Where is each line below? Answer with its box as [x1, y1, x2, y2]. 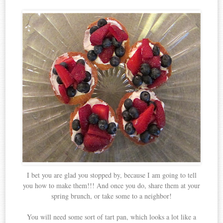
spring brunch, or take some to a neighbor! [51, 191, 172, 201]
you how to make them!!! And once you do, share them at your [23, 181, 200, 191]
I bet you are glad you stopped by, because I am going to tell [26, 170, 197, 180]
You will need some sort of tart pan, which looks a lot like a [27, 212, 196, 222]
